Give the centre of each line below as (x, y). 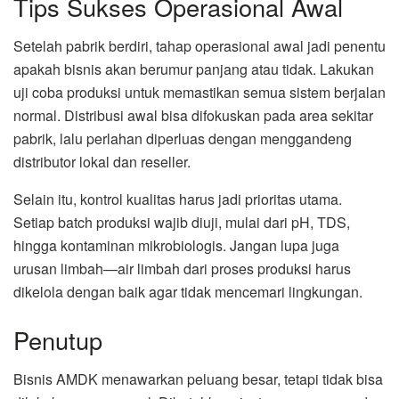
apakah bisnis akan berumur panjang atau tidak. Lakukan (194, 69)
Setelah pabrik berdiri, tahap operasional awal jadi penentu (199, 46)
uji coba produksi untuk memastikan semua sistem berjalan (199, 93)
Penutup (58, 339)
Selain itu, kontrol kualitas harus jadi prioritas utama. (178, 199)
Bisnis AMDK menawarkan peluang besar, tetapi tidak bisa (198, 379)
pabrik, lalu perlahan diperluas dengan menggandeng (183, 139)
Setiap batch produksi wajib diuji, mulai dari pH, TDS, (182, 223)
